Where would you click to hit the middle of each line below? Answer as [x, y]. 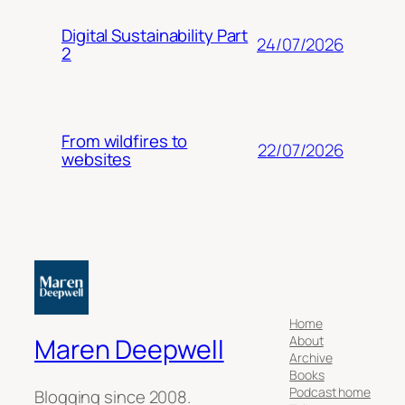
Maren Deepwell [129, 350]
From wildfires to [125, 141]
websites [97, 160]
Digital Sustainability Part [155, 36]
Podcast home [330, 391]
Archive [311, 357]
